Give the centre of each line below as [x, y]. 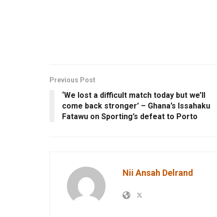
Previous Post [72, 80]
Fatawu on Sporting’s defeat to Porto [130, 116]
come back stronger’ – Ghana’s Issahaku [136, 106]
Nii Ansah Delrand [158, 172]
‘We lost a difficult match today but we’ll [134, 95]
